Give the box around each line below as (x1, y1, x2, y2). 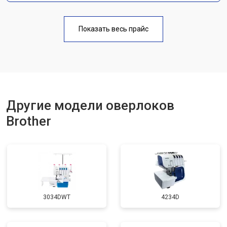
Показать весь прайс (79, 25, 148, 33)
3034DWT (43, 194, 70, 201)
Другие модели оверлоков (6, 98, 174, 113)
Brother (6, 113, 51, 129)
